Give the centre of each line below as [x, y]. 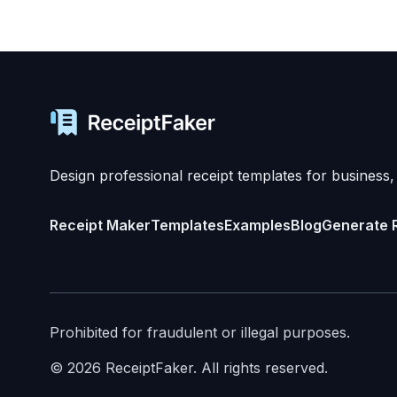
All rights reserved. [265, 368]
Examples [257, 225]
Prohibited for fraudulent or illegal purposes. [200, 332]
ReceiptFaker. [151, 368]
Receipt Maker [100, 225]
